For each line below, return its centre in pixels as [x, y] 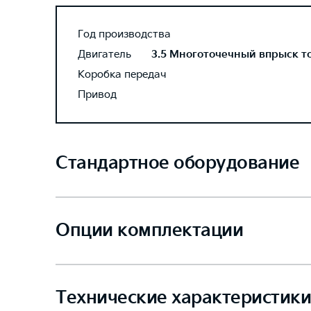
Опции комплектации [149, 231]
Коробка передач [122, 75]
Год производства [124, 34]
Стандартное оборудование [177, 163]
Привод [97, 95]
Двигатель [104, 54]
